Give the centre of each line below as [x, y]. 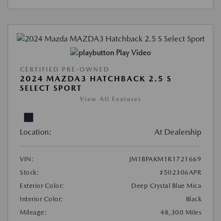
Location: [36, 132]
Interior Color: [42, 199]
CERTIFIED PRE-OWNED [65, 69]
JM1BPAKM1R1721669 [165, 159]
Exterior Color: [42, 185]
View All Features [110, 99]
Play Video [133, 53]
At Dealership [178, 132]
